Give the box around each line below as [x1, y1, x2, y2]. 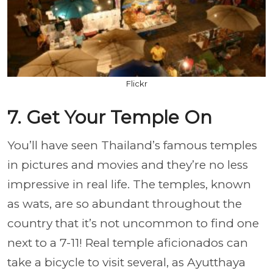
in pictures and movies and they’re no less [7, 158, 248, 172]
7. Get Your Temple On [7, 106, 212, 129]
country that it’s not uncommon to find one [7, 216, 259, 231]
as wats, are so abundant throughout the [7, 197, 242, 211]
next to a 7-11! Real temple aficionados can [7, 236, 248, 250]
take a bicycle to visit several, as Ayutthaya [7, 255, 246, 270]
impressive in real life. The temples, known [7, 177, 251, 192]
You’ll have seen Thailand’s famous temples [7, 138, 257, 153]
